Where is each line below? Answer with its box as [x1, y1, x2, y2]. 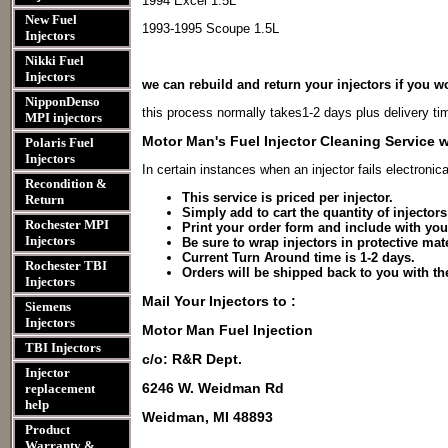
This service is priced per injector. [182, 190, 397, 205]
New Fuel [25, 12, 77, 27]
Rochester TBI [25, 258, 107, 273]
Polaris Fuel [25, 135, 94, 150]
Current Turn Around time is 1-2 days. [182, 250, 419, 265]
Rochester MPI [25, 217, 109, 232]
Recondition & [25, 176, 107, 191]
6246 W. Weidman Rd [142, 380, 284, 396]
